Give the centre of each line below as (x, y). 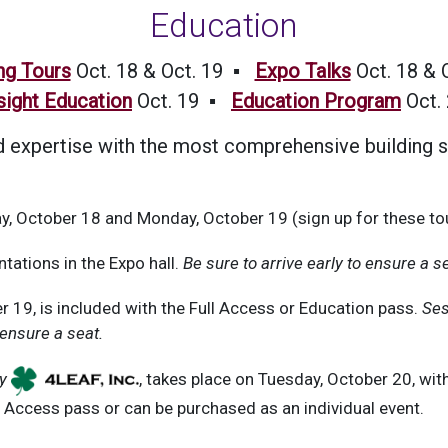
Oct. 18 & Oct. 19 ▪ (162, 70)
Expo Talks (302, 70)
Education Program (316, 100)
